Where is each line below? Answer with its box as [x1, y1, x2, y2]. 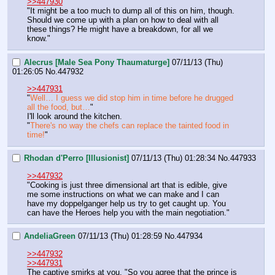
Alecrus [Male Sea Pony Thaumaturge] [24, 57, 169, 67]
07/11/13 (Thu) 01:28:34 [131, 153, 215, 163]
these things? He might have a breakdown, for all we [27, 24, 213, 34]
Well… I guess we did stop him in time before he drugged [30, 93, 233, 103]
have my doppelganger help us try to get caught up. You [27, 198, 226, 208]
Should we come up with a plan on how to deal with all [27, 15, 219, 25]
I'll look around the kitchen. [27, 111, 122, 121]
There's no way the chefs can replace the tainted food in [30, 120, 229, 130]
